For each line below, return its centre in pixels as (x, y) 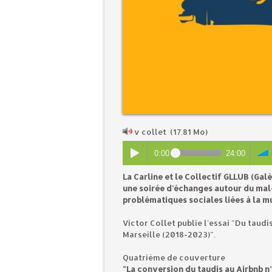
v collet (150, 132)
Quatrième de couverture (174, 258)
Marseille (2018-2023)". (169, 235)
